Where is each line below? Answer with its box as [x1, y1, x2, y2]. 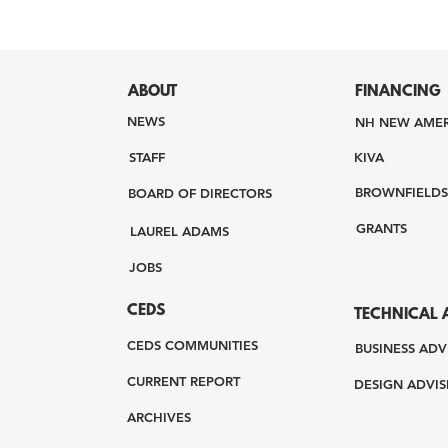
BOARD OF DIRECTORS [128, 184, 273, 201]
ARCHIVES [126, 408, 191, 425]
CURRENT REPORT [126, 372, 240, 389]
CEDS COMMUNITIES [126, 336, 258, 353]
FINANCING [354, 82, 441, 101]
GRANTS [355, 219, 407, 236]
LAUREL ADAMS [129, 222, 229, 239]
